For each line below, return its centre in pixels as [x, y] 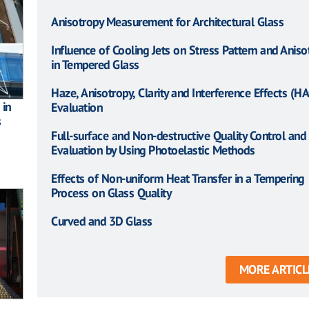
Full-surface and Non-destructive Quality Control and [178, 135]
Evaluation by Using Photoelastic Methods [153, 150]
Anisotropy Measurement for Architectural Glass [167, 21]
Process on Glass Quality [111, 192]
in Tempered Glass [95, 64]
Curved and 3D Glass [102, 221]
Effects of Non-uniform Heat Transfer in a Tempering [178, 178]
